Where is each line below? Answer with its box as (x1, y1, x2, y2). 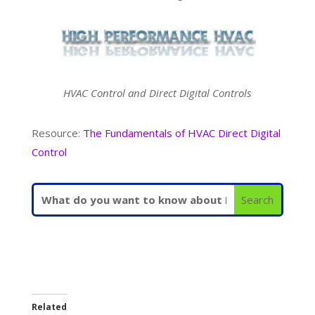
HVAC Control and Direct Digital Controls (63, 86, 252, 101)
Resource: (31, 126, 83, 141)
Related (31, 300, 67, 313)
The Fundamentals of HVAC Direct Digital (82, 126, 281, 141)
